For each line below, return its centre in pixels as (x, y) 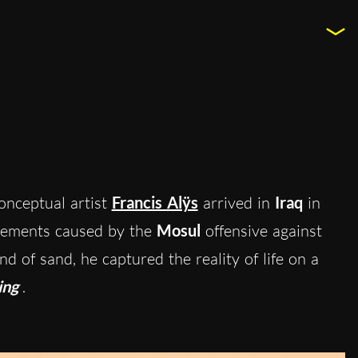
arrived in (234, 202)
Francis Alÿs (155, 202)
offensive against (261, 230)
